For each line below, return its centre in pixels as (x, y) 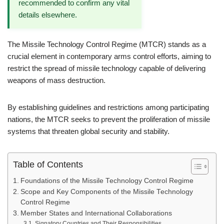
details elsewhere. (48, 15)
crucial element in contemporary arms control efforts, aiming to (109, 56)
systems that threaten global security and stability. (88, 131)
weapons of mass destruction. (56, 80)
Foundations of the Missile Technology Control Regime (107, 181)
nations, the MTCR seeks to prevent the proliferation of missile (109, 119)
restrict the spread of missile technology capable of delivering (106, 68)
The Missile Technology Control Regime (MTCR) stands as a (107, 44)
